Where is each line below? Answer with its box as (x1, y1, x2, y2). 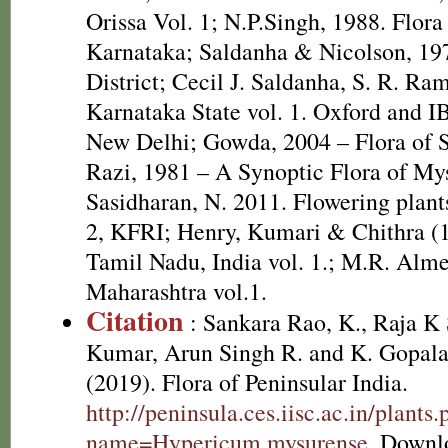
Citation (86, 300, 184, 341)
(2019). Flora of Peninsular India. (86, 366, 408, 398)
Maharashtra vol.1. (86, 275, 267, 307)
